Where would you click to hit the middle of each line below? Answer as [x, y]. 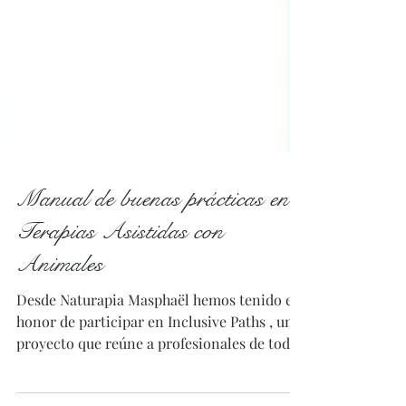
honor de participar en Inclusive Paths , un [155, 386]
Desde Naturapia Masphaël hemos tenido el [105, 364]
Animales [60, 329]
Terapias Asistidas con [120, 296]
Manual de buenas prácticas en [153, 263]
